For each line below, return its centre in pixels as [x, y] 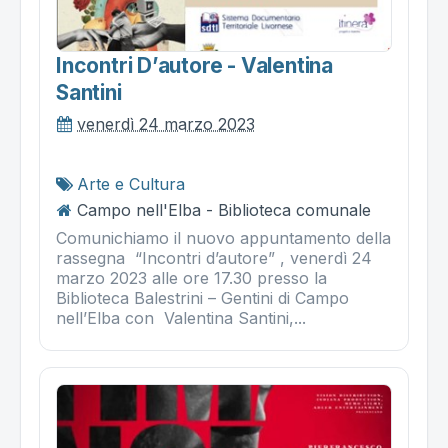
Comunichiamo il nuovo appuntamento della [223, 237]
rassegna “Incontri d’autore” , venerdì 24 [214, 257]
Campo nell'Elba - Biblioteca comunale [224, 209]
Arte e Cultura [131, 183]
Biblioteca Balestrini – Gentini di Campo [202, 297]
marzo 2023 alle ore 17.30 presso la [191, 277]
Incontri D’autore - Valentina [194, 65]
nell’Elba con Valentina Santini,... [181, 317]
